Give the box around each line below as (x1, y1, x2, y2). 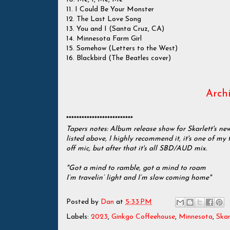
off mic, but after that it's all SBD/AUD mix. (66, 145, 207, 152)
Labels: (66, 213, 91, 221)
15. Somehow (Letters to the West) (66, 45, 178, 52)
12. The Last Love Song (66, 15, 141, 23)
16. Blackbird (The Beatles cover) (66, 54, 171, 62)
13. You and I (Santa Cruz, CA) (66, 25, 164, 33)
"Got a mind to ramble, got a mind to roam (66, 164, 206, 172)
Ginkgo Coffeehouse (111, 213, 175, 221)
